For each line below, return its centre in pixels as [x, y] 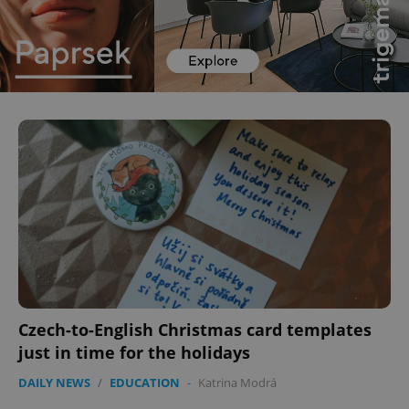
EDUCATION [145, 382]
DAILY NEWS [54, 382]
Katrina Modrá [237, 382]
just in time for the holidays [134, 352]
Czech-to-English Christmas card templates [195, 329]
